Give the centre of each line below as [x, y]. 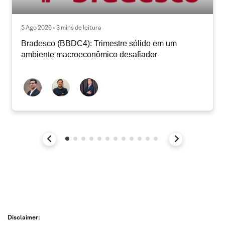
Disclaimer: [24, 217]
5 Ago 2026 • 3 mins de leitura [61, 27]
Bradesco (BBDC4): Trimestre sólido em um [99, 43]
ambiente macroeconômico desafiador [89, 54]
